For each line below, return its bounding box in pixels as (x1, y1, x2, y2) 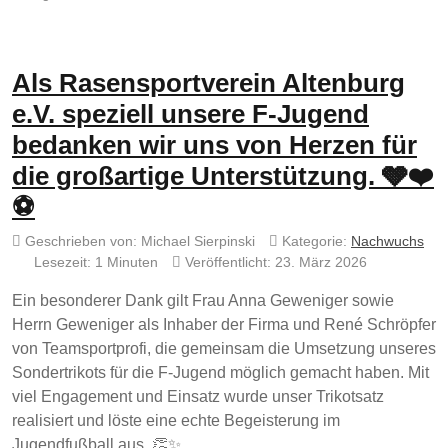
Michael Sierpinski (141, 233, 255, 250)
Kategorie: (278, 233, 351, 250)
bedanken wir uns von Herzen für (12, 130, 417, 161)
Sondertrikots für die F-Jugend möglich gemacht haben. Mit (12, 364, 429, 382)
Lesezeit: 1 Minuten (34, 254, 158, 271)
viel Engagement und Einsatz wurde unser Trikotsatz (12, 388, 384, 406)
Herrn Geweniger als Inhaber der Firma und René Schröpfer (12, 316, 436, 334)
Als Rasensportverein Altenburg (12, 68, 405, 99)
